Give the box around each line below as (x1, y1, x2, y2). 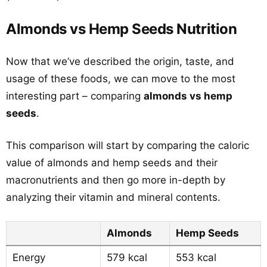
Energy (13, 252, 45, 263)
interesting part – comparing (6, 90, 144, 102)
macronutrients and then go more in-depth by (6, 174, 225, 186)
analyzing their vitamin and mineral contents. (6, 191, 221, 203)
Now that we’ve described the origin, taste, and (6, 55, 234, 67)
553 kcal (176, 252, 216, 263)
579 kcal (107, 252, 147, 263)
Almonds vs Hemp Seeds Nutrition (6, 20, 237, 38)
